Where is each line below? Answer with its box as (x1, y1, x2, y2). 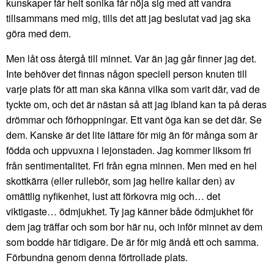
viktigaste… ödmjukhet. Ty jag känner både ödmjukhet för (6, 204, 253, 219)
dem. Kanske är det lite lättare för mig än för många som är (6, 128, 257, 143)
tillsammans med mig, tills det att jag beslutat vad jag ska (6, 11, 251, 26)
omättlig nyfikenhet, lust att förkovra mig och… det (6, 189, 220, 204)
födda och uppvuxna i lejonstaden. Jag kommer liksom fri (6, 143, 251, 158)
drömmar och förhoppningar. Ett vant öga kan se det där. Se (6, 113, 262, 127)
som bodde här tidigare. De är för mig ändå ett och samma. (6, 235, 259, 250)
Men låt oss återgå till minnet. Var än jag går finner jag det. (6, 51, 256, 66)
